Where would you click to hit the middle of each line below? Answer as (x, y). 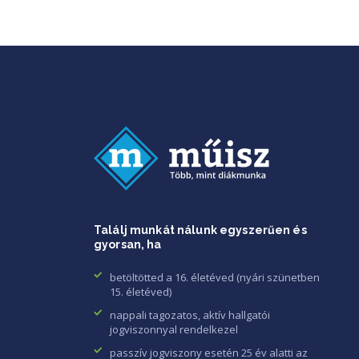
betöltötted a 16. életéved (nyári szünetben (215, 277)
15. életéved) (141, 292)
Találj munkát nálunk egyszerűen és (200, 230)
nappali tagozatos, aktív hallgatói (190, 315)
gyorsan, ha (128, 244)
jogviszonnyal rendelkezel (174, 329)
